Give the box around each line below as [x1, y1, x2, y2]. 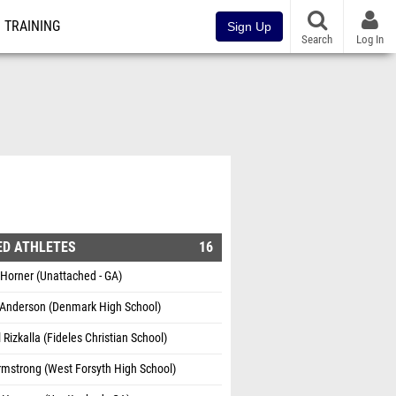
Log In [356, 32, 384, 46]
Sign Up [227, 19, 271, 34]
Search [301, 32, 332, 46]
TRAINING [4, 19, 60, 34]
